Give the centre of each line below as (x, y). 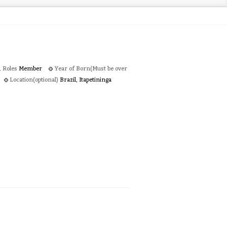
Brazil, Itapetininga (86, 80)
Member (30, 69)
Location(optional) (34, 80)
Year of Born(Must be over (91, 69)
